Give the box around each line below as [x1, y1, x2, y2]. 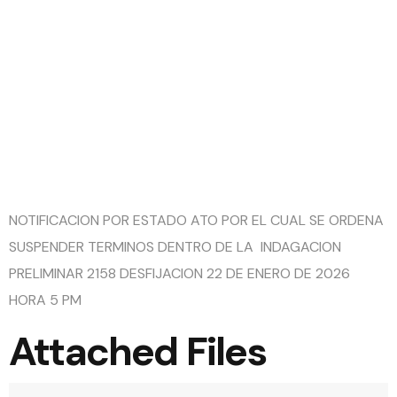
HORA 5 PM [9, 291, 82, 309]
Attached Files [9, 325, 266, 378]
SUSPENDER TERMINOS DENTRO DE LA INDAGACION [9, 237, 341, 256]
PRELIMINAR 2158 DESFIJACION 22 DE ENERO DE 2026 [9, 264, 350, 283]
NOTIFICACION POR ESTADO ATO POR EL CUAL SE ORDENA [9, 211, 384, 230]
